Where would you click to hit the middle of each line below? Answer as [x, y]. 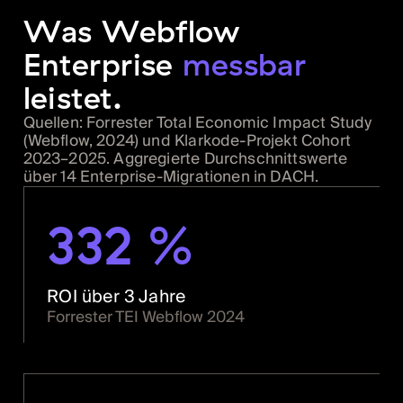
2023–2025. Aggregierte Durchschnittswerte [185, 158]
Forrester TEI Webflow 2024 [146, 317]
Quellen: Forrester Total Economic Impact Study [197, 122]
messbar [245, 64]
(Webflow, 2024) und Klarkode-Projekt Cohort [187, 140]
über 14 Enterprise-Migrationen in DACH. [171, 176]
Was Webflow [131, 31]
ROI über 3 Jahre [116, 296]
